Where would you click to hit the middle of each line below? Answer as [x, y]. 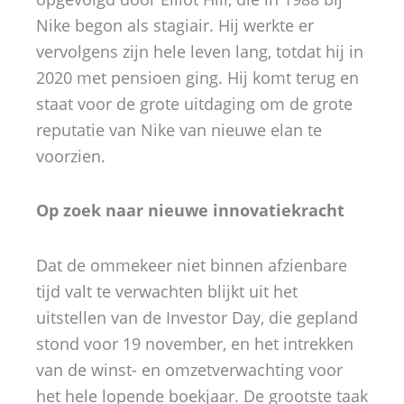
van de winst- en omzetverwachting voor [189, 369]
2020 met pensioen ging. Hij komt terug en [197, 77]
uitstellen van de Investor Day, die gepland [197, 317]
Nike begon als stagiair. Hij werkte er [175, 25]
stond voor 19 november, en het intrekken [195, 343]
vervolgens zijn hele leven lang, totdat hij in [200, 51]
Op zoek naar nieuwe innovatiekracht [190, 211]
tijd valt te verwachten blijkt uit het [167, 291]
